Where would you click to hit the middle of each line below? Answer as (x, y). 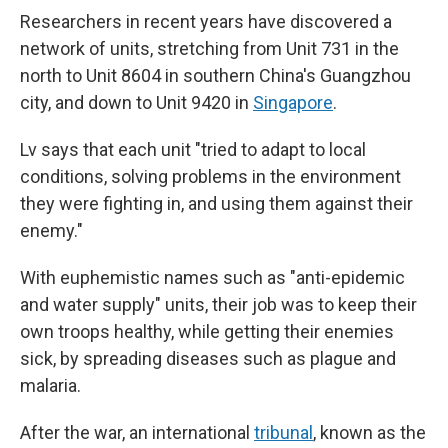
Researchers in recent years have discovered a (206, 21)
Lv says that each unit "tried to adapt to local (193, 149)
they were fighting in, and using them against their (216, 203)
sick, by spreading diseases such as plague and (208, 358)
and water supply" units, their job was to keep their (218, 304)
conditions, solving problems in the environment (210, 176)
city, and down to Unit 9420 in (136, 102)
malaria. (50, 385)
